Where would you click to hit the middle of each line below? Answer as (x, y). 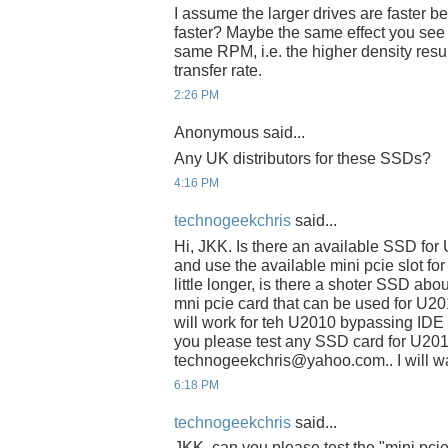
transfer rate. (218, 70)
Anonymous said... (239, 133)
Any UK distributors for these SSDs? (302, 158)
